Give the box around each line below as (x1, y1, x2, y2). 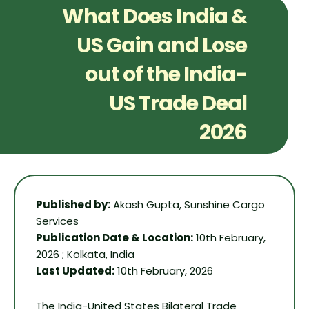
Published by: (36, 197, 110, 212)
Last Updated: (36, 263, 114, 279)
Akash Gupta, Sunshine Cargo (110, 197, 265, 212)
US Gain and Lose (77, 31, 247, 61)
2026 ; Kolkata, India (36, 247, 134, 262)
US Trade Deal (109, 89, 247, 119)
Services (36, 214, 79, 229)
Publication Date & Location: (36, 230, 193, 246)
